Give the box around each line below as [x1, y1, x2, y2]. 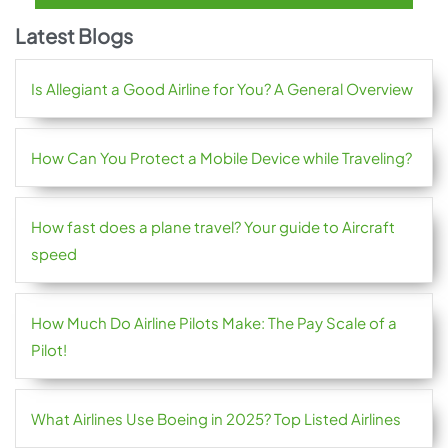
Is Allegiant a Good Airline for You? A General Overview [31, 79, 416, 99]
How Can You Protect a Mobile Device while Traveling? [31, 148, 412, 168]
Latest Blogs [15, 23, 133, 49]
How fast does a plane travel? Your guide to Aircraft [31, 217, 395, 237]
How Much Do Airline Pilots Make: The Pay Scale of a [31, 313, 397, 333]
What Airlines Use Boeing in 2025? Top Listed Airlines [31, 409, 401, 429]
